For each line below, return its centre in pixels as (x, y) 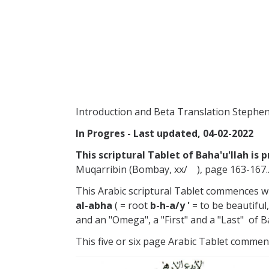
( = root (131, 205)
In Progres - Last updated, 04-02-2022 (165, 133)
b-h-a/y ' (170, 205)
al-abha (94, 205)
